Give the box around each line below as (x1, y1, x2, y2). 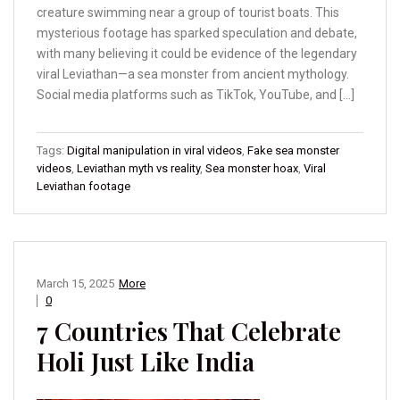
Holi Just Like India (37, 345, 254, 379)
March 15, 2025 (37, 277, 114, 291)
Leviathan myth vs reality (77, 162, 200, 176)
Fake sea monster (247, 144, 339, 158)
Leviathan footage (37, 179, 130, 194)
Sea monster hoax (205, 162, 298, 176)
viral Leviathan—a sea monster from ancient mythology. (37, 67, 349, 82)
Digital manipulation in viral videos (67, 144, 242, 158)
